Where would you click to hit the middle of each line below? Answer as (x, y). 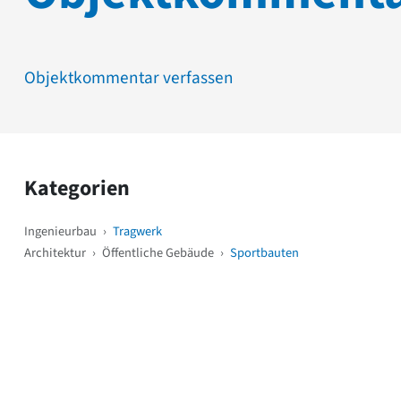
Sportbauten (264, 252)
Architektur (55, 252)
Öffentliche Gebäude (158, 252)
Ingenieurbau (60, 231)
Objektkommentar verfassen (129, 77)
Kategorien (77, 188)
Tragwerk (137, 231)
